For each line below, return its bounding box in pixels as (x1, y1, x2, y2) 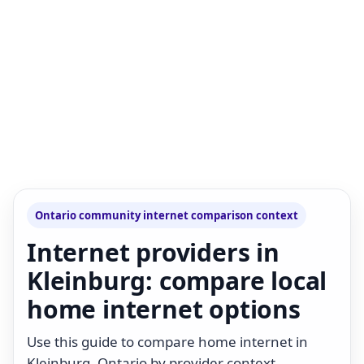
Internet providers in (27, 235, 279, 269)
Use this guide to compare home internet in (27, 331, 308, 351)
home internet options (27, 292, 301, 326)
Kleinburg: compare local (27, 263, 327, 297)
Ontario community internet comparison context (35, 207, 298, 223)
